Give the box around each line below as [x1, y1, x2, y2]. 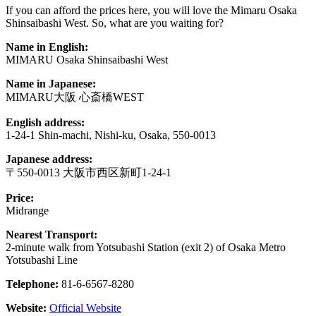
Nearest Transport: [6, 229, 97, 241]
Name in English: [6, 41, 88, 54]
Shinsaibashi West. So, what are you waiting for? [6, 17, 224, 30]
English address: [6, 116, 85, 129]
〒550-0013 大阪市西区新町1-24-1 [6, 166, 171, 179]
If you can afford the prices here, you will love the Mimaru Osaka [6, 4, 297, 17]
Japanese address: [6, 153, 92, 166]
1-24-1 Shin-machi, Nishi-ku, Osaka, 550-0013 [6, 129, 216, 142]
